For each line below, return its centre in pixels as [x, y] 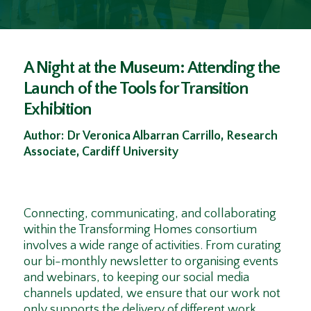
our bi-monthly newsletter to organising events [151, 262]
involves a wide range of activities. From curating [152, 246]
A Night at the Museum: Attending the [152, 68]
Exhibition [57, 109]
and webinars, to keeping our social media [136, 278]
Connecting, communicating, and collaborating [150, 214]
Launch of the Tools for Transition [135, 89]
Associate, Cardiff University [101, 152]
